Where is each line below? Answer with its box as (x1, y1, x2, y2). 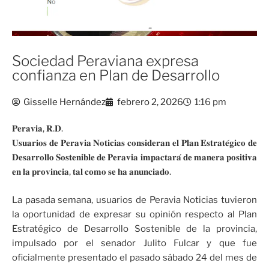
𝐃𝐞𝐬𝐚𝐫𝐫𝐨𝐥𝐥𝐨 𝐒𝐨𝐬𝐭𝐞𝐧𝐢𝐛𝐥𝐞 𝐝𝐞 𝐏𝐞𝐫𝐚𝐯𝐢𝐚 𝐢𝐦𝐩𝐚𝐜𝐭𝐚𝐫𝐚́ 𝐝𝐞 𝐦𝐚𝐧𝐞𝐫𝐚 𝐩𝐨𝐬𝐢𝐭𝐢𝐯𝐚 (12, 152, 257, 163)
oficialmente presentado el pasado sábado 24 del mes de (12, 252, 257, 263)
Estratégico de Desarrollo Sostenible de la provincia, (12, 223, 257, 234)
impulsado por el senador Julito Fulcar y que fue (12, 237, 257, 249)
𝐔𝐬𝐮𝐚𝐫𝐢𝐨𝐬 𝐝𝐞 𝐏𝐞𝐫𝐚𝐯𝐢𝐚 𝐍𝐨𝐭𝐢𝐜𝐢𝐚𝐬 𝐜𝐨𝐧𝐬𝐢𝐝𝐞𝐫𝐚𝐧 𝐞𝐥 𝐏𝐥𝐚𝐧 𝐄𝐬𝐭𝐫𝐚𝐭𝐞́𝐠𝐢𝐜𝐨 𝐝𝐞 (12, 138, 257, 149)
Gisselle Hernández (23, 97, 106, 108)
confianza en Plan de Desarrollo (12, 67, 220, 85)
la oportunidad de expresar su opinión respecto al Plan (12, 208, 257, 220)
